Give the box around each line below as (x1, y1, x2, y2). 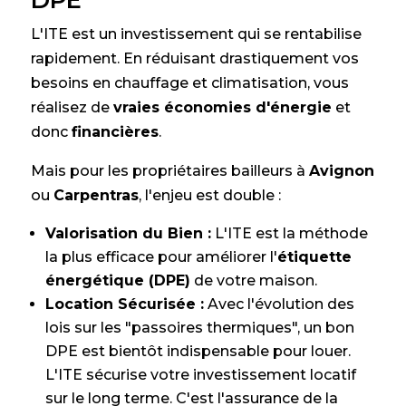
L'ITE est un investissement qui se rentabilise (30, 25, 362, 43)
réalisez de (30, 99, 113, 117)
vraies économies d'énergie (112, 99, 332, 117)
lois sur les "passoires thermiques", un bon (44, 319, 354, 337)
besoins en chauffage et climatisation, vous (30, 74, 349, 92)
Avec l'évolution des (203, 295, 354, 314)
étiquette (276, 248, 352, 266)
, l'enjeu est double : (138, 187, 281, 205)
